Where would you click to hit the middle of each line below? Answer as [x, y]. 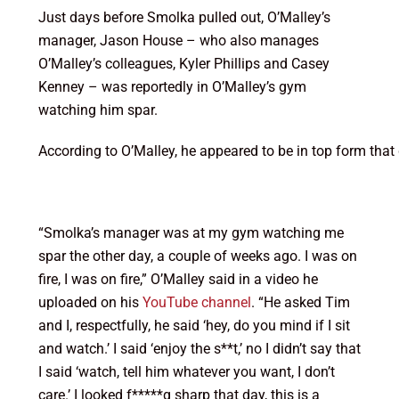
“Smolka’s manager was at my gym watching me [191, 233]
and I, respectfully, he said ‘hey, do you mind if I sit [194, 326]
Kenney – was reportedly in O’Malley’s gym [172, 87]
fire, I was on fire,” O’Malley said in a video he [178, 280]
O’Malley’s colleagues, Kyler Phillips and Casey [183, 64]
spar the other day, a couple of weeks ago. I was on [197, 256]
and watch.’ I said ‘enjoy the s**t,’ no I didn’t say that [199, 349]
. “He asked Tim [300, 303]
